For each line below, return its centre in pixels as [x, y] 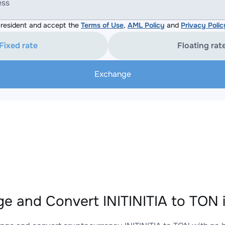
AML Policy [146, 25]
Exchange [113, 74]
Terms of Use [102, 25]
